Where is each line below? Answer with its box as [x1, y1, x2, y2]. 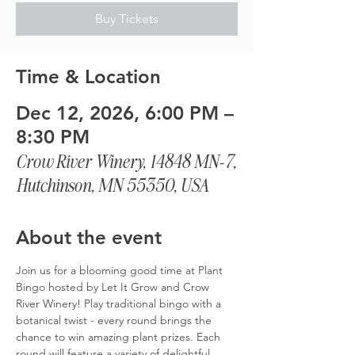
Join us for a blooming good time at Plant [16, 263, 226, 277]
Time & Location [16, 65, 161, 88]
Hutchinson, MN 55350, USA [16, 174, 209, 196]
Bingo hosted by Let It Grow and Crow [16, 280, 212, 294]
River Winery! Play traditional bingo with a [16, 296, 224, 311]
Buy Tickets [95, 11, 158, 26]
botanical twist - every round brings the [16, 313, 215, 327]
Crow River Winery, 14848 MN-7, [16, 150, 236, 172]
